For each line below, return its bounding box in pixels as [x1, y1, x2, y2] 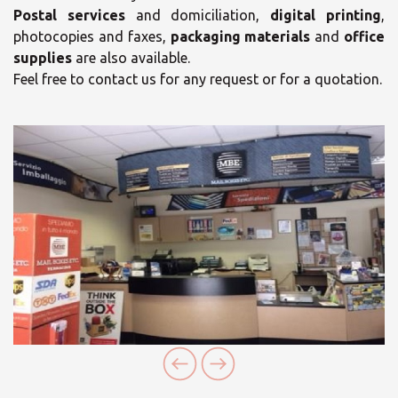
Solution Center [99, 298, 299, 329]
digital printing [270, 7, 382, 23]
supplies [13, 50, 76, 66]
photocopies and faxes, [13, 28, 171, 44]
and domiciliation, [124, 7, 271, 23]
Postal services [13, 7, 125, 23]
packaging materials [170, 28, 311, 44]
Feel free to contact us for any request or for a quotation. [13, 71, 382, 87]
